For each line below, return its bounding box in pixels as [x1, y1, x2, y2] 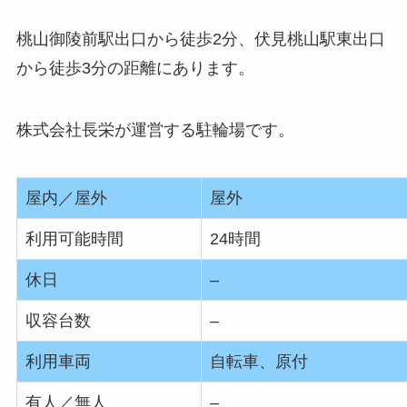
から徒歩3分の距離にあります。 [15, 58, 254, 77]
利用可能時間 [25, 229, 124, 248]
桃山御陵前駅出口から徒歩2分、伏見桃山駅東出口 [15, 29, 385, 48]
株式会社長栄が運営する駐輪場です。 [15, 120, 294, 139]
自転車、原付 [209, 352, 308, 371]
